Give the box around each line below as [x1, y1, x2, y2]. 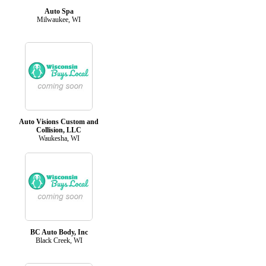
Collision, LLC [36, 125, 81, 134]
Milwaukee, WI [37, 15, 81, 24]
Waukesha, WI [38, 134, 80, 142]
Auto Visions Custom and [19, 117, 99, 126]
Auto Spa [44, 7, 74, 15]
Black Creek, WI [35, 236, 83, 245]
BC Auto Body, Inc [30, 227, 88, 236]
